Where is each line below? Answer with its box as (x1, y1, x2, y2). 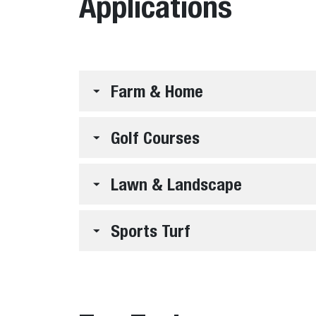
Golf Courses (111, 128, 200, 148)
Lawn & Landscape (111, 174, 242, 195)
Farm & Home (111, 81, 203, 102)
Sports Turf (111, 221, 190, 241)
